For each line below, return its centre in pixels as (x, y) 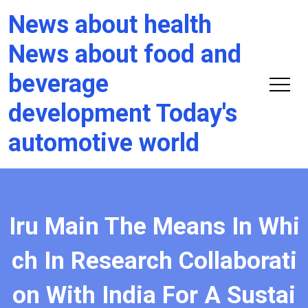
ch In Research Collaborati (154, 261)
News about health (110, 25)
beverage (58, 84)
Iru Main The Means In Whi (154, 227)
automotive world (104, 143)
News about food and (125, 54)
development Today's (123, 113)
